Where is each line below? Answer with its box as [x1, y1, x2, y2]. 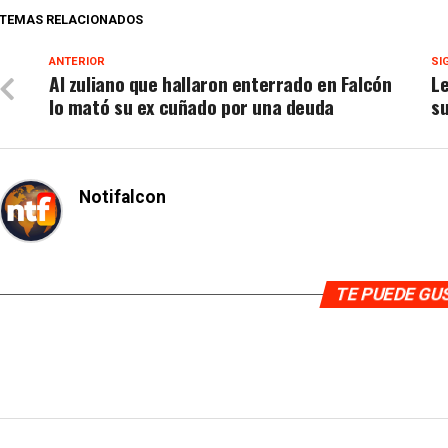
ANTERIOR [49, 55, 105, 68]
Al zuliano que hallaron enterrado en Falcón [49, 69, 392, 98]
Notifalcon [79, 187, 166, 207]
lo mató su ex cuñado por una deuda [49, 92, 334, 121]
